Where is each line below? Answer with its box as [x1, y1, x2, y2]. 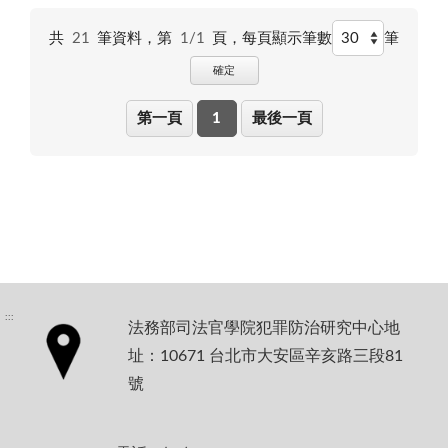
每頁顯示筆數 [242, 30, 333, 46]
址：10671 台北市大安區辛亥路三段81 [128, 348, 403, 364]
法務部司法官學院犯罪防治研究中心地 [128, 320, 400, 336]
